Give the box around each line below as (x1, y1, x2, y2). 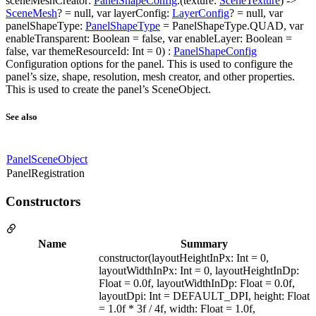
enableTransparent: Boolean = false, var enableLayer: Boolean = (6, 32, 292, 44)
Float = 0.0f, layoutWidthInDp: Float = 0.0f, (99, 276, 295, 289)
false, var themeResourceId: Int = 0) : (6, 44, 174, 57)
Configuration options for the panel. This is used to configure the (6, 57, 293, 70)
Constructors (6, 193, 80, 209)
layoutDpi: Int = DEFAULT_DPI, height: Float (99, 289, 310, 302)
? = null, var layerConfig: (57, 6, 172, 19)
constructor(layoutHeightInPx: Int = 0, (99, 251, 269, 264)
